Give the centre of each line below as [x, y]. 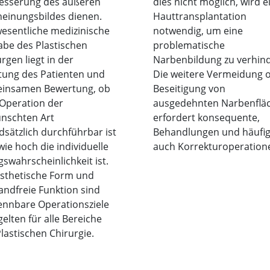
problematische [189, 45]
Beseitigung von [189, 88]
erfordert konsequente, [206, 117]
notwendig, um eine [198, 30]
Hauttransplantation [200, 16]
